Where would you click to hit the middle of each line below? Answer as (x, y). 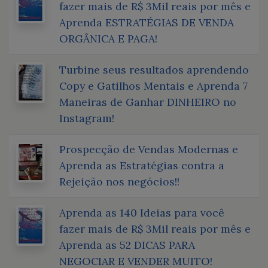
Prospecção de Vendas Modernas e (149, 149)
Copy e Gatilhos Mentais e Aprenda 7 (153, 86)
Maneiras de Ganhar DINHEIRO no (148, 102)
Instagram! (87, 118)
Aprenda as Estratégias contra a (142, 165)
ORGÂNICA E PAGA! (108, 38)
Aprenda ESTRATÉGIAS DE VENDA (147, 22)
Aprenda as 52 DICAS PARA (127, 245)
